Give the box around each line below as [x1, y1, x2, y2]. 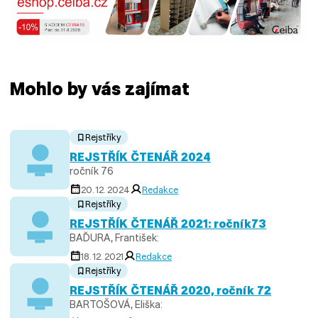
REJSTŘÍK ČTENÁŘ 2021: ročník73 [70, 216, 267, 231]
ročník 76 [70, 164, 114, 177]
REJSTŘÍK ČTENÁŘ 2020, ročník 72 [70, 283, 272, 297]
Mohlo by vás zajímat [10, 77, 190, 99]
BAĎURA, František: [70, 231, 160, 244]
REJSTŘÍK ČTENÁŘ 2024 [70, 150, 212, 164]
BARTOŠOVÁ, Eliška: [70, 297, 163, 311]
